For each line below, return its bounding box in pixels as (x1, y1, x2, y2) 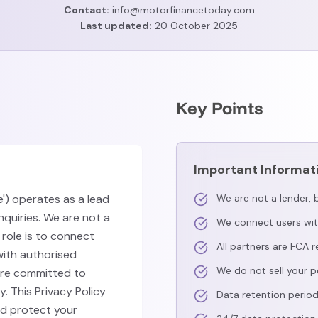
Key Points (176, 97, 263, 119)
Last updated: (80, 19, 152, 32)
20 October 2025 (152, 19, 238, 32)
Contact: (63, 4, 109, 16)
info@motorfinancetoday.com (109, 4, 255, 16)
